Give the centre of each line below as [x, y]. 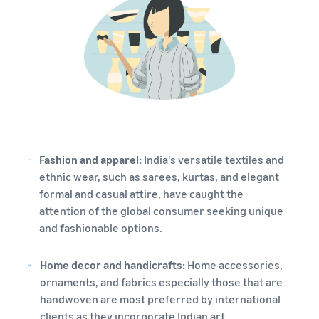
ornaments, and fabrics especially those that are [162, 282]
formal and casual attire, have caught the [142, 194]
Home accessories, [235, 265]
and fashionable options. [101, 228]
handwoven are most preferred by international [161, 299]
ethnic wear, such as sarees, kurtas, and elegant [159, 177]
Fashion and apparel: [91, 160]
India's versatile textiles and [213, 160]
